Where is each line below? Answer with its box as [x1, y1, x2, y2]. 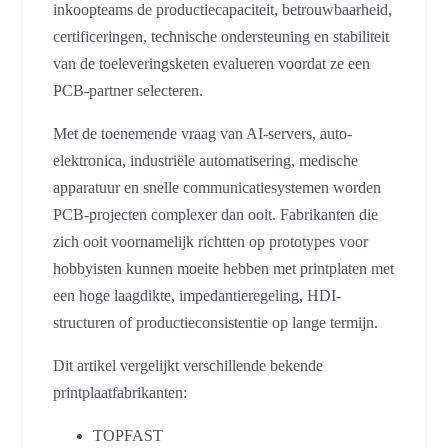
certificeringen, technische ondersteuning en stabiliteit [53, 28, 389, 46]
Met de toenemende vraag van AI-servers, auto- [53, 125, 352, 143]
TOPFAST [93, 427, 163, 445]
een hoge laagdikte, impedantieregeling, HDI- [53, 287, 341, 305]
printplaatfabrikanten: [53, 384, 187, 402]
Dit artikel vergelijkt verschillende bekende [53, 357, 323, 375]
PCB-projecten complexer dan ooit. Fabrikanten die [53, 206, 378, 224]
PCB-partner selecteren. [53, 82, 203, 100]
